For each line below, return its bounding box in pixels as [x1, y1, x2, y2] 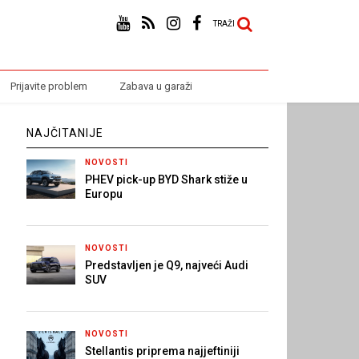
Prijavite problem [10, 80, 87, 92]
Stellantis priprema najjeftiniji [84, 345, 240, 357]
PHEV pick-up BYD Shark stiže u [84, 173, 248, 186]
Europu [84, 188, 123, 200]
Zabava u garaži [119, 80, 192, 92]
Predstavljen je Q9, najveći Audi [84, 259, 248, 272]
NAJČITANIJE [26, 127, 104, 139]
